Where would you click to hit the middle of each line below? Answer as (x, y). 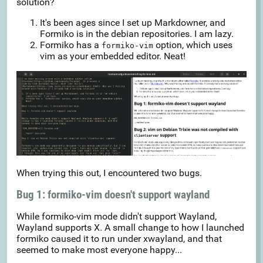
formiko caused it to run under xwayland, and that (119, 238)
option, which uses (193, 45)
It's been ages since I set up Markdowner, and (133, 23)
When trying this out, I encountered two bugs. (109, 173)
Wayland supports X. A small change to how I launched (130, 227)
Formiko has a (71, 45)
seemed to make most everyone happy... (99, 249)
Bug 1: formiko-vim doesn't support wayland (113, 194)
